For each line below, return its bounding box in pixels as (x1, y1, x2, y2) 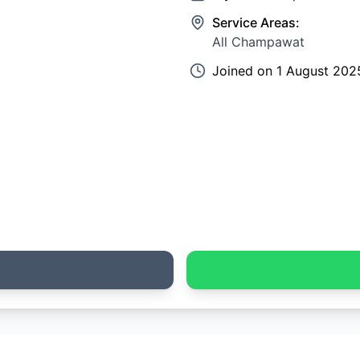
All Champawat (212, 34, 305, 50)
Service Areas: (212, 14, 300, 31)
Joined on (212, 63, 276, 79)
